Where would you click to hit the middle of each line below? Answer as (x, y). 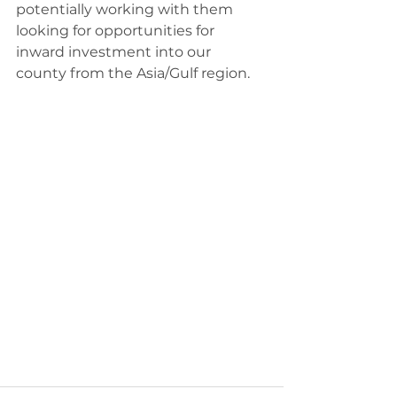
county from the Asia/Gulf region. (133, 73)
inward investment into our (115, 52)
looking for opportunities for (117, 31)
